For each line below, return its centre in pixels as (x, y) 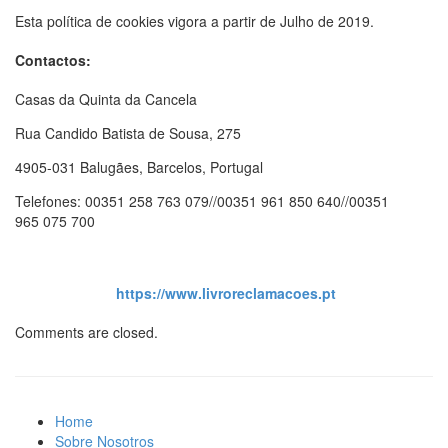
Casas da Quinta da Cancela (106, 98)
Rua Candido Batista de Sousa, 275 (128, 132)
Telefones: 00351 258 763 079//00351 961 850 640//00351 (202, 200)
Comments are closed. (86, 331)
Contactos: (53, 60)
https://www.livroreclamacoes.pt (226, 293)
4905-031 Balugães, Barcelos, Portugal (139, 166)
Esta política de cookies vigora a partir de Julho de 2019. (194, 21)
